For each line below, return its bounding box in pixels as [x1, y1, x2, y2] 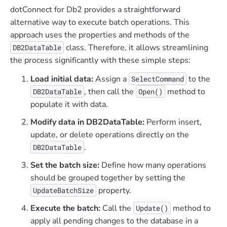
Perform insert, [144, 117, 202, 128]
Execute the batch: [30, 203, 100, 214]
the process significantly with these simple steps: [10, 55, 191, 66]
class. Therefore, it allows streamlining [64, 42, 208, 54]
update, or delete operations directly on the [30, 129, 189, 141]
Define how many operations [99, 160, 206, 171]
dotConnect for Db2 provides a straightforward [10, 4, 180, 16]
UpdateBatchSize [33, 185, 94, 196]
